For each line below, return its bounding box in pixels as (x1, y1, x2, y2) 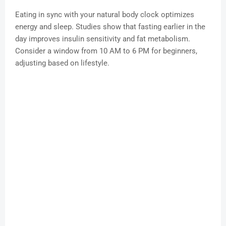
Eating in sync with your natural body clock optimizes (15, 10, 194, 20)
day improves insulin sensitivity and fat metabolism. (15, 34, 190, 44)
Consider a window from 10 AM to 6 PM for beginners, (15, 46, 197, 56)
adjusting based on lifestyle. (15, 59, 109, 68)
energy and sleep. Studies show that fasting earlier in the (15, 22, 205, 32)
